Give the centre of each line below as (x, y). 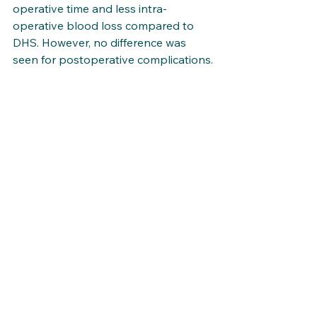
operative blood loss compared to (105, 25)
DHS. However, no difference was (101, 42)
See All (211, 146)
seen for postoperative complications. (113, 59)
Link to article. (51, 93)
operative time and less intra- (90, 8)
